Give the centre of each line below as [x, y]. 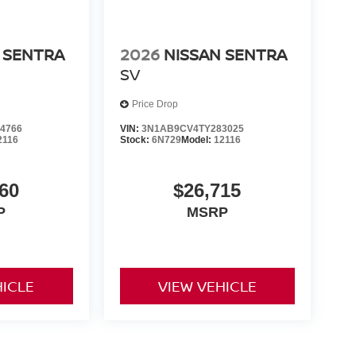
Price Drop [155, 104]
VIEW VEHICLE [207, 286]
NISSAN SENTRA [225, 54]
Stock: [135, 139]
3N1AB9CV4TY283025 [192, 128]
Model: [197, 139]
